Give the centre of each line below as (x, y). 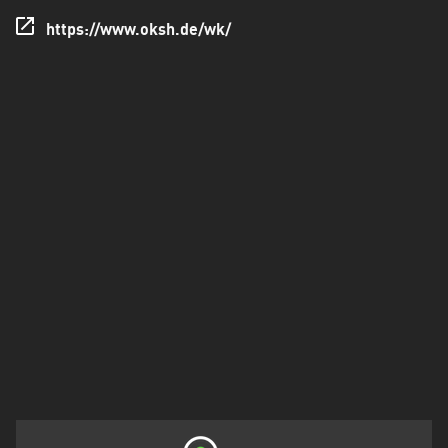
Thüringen (68, 56)
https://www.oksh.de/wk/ (138, 31)
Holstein (61, 15)
